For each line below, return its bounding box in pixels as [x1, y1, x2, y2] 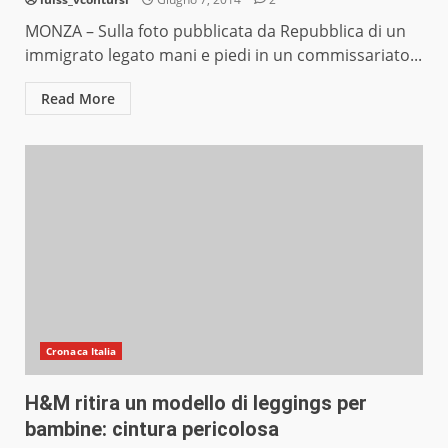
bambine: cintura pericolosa [25, 417, 279, 442]
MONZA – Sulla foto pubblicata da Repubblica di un [25, 20, 406, 43]
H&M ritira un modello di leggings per [25, 391, 367, 416]
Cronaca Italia [46, 344, 117, 359]
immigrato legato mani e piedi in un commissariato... [25, 44, 422, 67]
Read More [41, 89, 115, 109]
